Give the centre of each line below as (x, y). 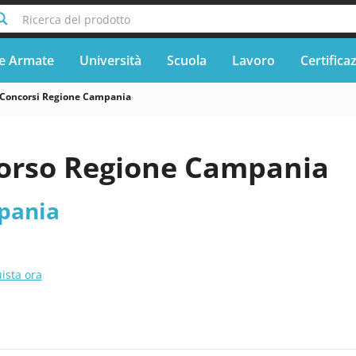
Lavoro (253, 60)
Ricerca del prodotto (76, 19)
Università (110, 60)
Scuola (186, 60)
